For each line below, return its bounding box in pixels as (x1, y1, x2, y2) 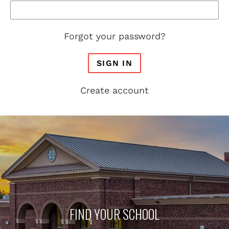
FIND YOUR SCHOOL (70, 204, 159, 223)
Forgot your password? (63, 31, 166, 42)
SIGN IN (97, 58, 132, 68)
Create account (80, 84, 149, 96)
